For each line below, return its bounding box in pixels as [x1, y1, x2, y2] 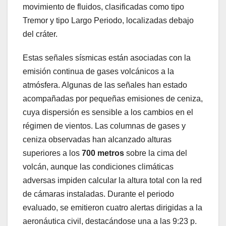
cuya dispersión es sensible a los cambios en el [23, 108, 193, 117]
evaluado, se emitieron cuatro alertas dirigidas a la [23, 203, 202, 212]
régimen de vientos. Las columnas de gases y [23, 122, 186, 131]
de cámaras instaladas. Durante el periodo [23, 190, 174, 199]
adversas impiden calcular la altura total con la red [23, 176, 202, 185]
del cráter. [23, 30, 58, 39]
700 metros [82, 149, 124, 158]
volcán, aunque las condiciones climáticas [23, 162, 174, 172]
